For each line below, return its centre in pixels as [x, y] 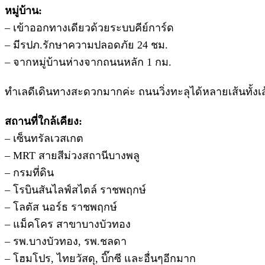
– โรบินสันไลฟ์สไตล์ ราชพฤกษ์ [75, 190]
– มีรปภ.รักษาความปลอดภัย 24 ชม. [86, 45]
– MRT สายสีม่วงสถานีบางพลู [72, 155]
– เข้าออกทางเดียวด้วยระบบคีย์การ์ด [89, 28]
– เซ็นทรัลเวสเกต [44, 138]
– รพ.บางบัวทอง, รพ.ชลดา [66, 241]
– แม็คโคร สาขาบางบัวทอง [68, 224]
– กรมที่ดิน [29, 172]
